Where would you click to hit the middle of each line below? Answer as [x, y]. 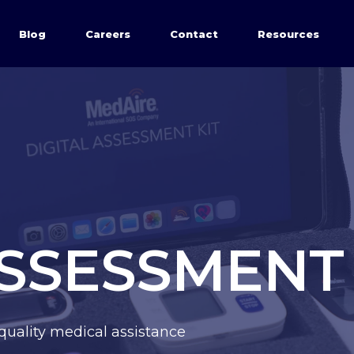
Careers [108, 33]
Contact [194, 33]
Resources [288, 33]
